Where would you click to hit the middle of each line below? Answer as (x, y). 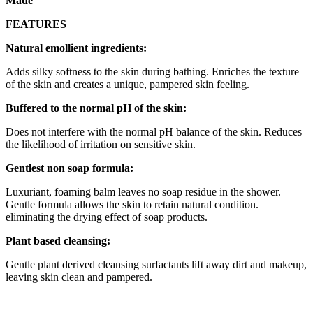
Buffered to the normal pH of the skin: (96, 108)
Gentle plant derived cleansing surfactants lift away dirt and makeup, (156, 264)
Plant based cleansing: (58, 240)
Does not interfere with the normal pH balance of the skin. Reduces (154, 131)
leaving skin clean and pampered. (79, 277)
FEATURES (36, 24)
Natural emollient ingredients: (76, 48)
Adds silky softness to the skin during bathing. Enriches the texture (152, 71)
